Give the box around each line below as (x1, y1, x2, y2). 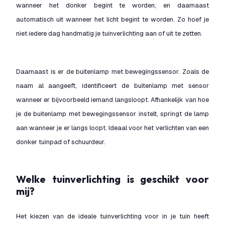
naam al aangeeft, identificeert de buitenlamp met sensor (16, 81, 209, 90)
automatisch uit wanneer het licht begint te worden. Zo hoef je (16, 15, 209, 24)
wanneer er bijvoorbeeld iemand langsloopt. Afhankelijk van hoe (16, 95, 209, 104)
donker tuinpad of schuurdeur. (16, 138, 105, 146)
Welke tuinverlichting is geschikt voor (16, 173, 26, 185)
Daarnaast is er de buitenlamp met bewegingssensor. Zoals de (16, 67, 209, 76)
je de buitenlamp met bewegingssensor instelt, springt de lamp (16, 109, 209, 118)
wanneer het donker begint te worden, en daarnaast (16, 1, 209, 10)
